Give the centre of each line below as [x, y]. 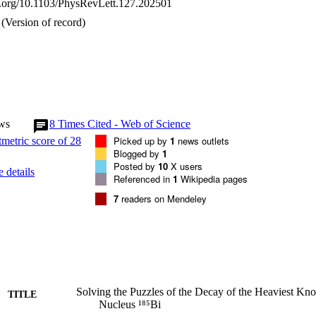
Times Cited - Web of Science [124, 123]
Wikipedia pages [213, 178]
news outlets [202, 140]
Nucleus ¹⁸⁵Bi [130, 304]
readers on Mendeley [163, 198]
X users [185, 166]
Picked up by [142, 140]
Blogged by [138, 153]
